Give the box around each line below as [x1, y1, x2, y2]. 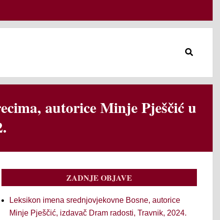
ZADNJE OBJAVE [66, 172, 132, 183]
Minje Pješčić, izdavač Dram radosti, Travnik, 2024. [9, 209, 187, 217]
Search [182, 45, 203, 52]
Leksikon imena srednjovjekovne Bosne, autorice [9, 196, 180, 204]
